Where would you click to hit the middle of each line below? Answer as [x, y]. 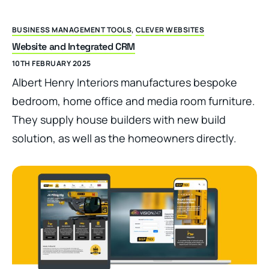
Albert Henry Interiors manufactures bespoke [125, 82]
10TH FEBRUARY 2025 [52, 63]
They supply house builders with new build [119, 119]
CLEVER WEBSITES [170, 29]
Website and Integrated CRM [74, 46]
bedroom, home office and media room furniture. [134, 101]
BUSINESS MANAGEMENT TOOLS [72, 29]
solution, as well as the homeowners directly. [124, 138]
